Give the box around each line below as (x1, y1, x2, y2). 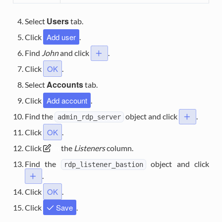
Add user (46, 32, 76, 43)
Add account (46, 95, 87, 106)
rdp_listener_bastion (63, 161, 143, 169)
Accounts (46, 79, 83, 91)
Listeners (73, 143, 105, 153)
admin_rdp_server (57, 113, 121, 121)
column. (105, 143, 133, 153)
